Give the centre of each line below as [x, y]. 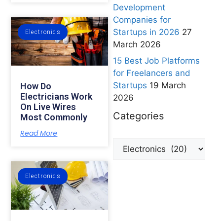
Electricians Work [56, 97]
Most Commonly [54, 117]
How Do [36, 86]
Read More [39, 133]
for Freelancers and [151, 73]
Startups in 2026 [146, 32]
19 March [167, 86]
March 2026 [137, 44]
